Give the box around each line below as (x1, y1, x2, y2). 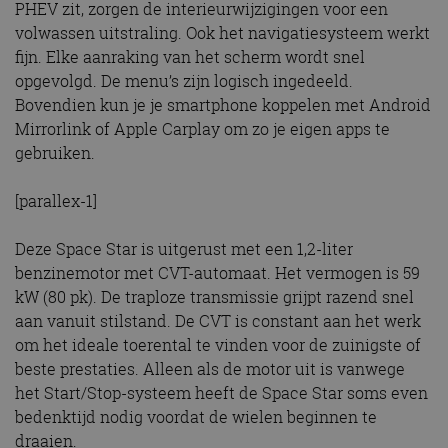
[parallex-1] (15, 190, 97, 212)
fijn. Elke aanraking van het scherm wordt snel (15, 46, 365, 68)
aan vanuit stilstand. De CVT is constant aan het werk (15, 310, 421, 332)
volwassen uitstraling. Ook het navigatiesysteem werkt (15, 22, 430, 44)
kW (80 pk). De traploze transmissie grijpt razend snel (15, 286, 414, 308)
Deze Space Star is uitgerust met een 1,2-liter (15, 238, 353, 260)
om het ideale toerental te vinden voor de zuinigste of (15, 334, 421, 356)
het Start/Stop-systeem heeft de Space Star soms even (15, 382, 428, 404)
